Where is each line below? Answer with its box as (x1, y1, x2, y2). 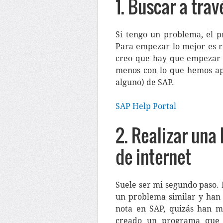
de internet (115, 143, 191, 170)
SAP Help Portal (115, 102, 176, 111)
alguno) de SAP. (115, 78, 174, 87)
